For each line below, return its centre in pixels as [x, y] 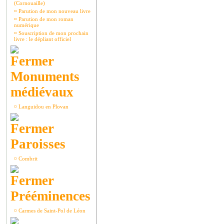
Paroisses [38, 144]
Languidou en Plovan [43, 106]
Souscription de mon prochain [53, 33]
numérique [26, 25]
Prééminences [50, 196]
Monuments [45, 76]
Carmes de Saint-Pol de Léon [51, 210]
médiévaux [42, 92]
